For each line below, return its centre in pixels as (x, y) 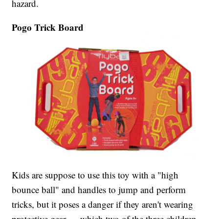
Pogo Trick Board (48, 27)
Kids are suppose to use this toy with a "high (95, 175)
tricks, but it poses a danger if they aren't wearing (103, 204)
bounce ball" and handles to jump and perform (99, 190)
